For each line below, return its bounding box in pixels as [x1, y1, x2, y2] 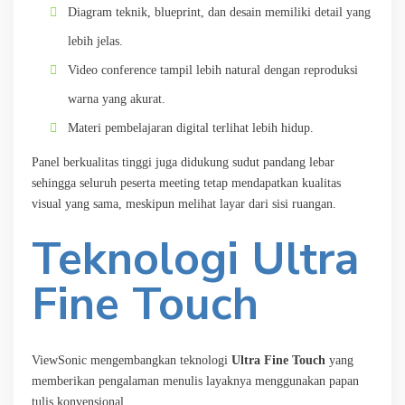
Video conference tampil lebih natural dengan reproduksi [68, 63, 358, 77]
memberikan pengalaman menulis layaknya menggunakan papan [32, 374, 359, 388]
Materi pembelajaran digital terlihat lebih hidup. [68, 121, 314, 135]
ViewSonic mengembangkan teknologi [32, 353, 231, 367]
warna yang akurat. [68, 92, 165, 106]
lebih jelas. [68, 34, 123, 48]
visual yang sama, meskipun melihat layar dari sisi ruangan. [32, 197, 336, 211]
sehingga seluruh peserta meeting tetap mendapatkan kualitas [32, 176, 341, 190]
